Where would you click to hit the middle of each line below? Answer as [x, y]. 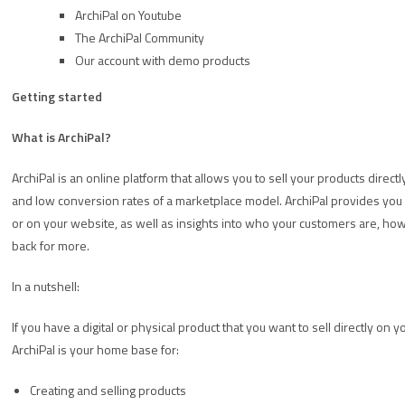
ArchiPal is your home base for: [95, 349]
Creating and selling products [108, 390]
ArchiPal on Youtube [128, 15]
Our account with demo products [163, 60]
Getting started [57, 96]
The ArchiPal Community [140, 38]
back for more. [51, 245]
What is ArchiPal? [61, 137]
